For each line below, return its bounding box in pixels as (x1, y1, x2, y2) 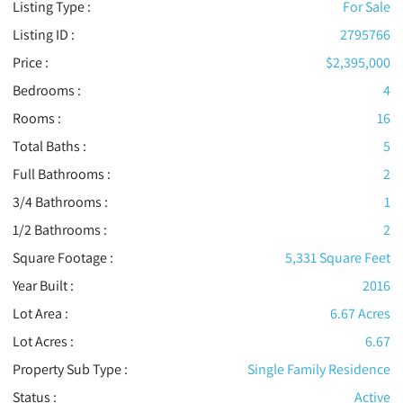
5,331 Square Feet (285, 248, 391, 268)
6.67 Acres (330, 304, 391, 324)
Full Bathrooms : (12, 165, 111, 184)
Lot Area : (12, 304, 68, 324)
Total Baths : (12, 137, 86, 157)
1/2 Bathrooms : (12, 220, 107, 240)
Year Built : (12, 276, 74, 296)
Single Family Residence (247, 360, 391, 380)
